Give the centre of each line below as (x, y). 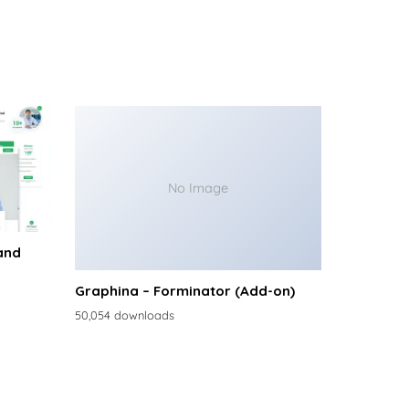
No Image (198, 188)
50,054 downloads (125, 315)
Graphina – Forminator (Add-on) (185, 291)
